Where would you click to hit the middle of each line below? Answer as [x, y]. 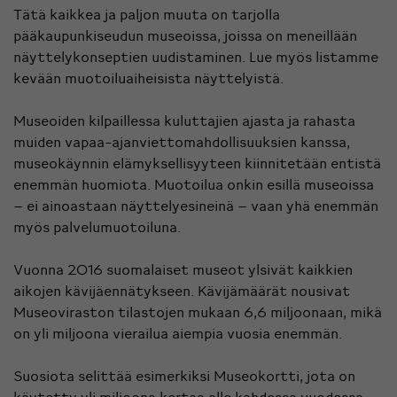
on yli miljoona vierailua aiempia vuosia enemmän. [178, 333]
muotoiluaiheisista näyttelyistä [172, 78]
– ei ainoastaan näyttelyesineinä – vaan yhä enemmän [196, 205]
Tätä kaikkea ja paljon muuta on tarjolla [147, 14]
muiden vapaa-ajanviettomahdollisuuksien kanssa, [182, 141]
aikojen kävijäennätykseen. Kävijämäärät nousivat [182, 290]
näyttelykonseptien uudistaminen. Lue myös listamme [196, 56]
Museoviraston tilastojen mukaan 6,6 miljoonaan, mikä [198, 311]
